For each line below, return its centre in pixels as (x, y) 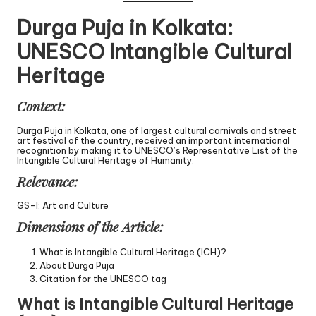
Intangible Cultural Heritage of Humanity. (105, 160)
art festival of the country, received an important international (153, 140)
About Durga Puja (77, 266)
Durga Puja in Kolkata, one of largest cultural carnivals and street (157, 130)
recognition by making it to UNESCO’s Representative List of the (157, 150)
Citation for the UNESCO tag (103, 279)
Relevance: (47, 181)
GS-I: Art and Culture (63, 205)
